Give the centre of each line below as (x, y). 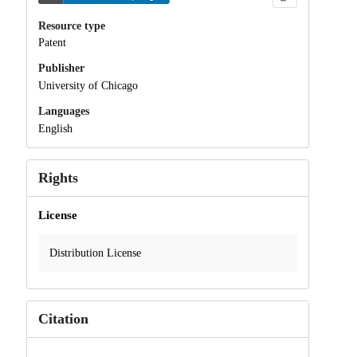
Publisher (61, 69)
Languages (63, 112)
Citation (63, 318)
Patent (52, 43)
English (55, 128)
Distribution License (95, 253)
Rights (58, 177)
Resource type (71, 25)
